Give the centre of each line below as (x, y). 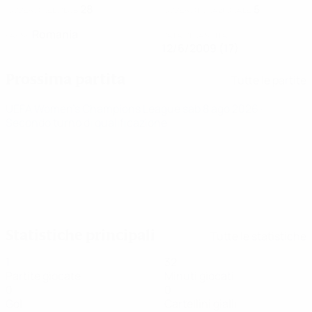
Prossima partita (65, 79)
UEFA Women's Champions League (94, 109)
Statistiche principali (80, 235)
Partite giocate (43, 276)
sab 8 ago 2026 (221, 109)
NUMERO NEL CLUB (42, 10)
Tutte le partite (269, 80)
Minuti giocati (199, 276)
